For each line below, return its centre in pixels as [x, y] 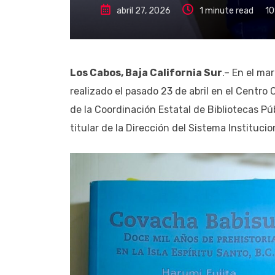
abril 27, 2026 [144, 10]
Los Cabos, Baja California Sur [146, 72]
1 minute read [227, 10]
